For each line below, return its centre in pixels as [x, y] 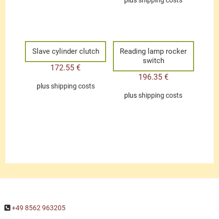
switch [153, 61]
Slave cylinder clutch [66, 52]
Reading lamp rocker [153, 52]
